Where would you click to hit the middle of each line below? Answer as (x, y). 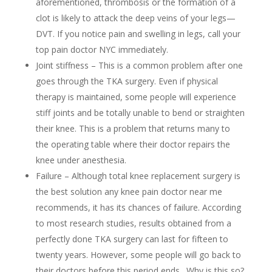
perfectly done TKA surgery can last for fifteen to (132, 239)
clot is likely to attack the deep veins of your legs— (135, 18)
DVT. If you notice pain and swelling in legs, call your (138, 34)
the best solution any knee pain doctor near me (129, 192)
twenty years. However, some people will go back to (138, 255)
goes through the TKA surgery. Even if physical (127, 81)
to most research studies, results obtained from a (133, 223)
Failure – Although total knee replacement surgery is (138, 176)
